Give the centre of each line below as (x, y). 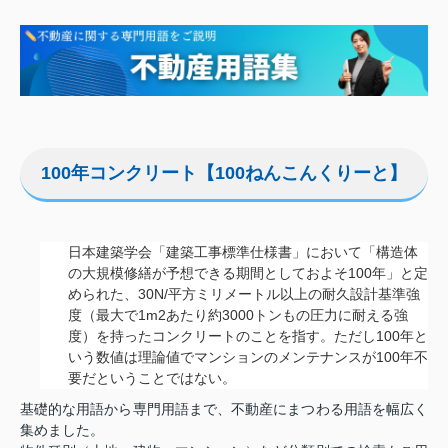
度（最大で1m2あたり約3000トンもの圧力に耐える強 (238, 314)
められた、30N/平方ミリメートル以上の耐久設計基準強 (244, 293)
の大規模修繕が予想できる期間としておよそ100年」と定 (248, 272)
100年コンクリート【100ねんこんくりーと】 (224, 172)
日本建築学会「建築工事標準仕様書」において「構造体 (243, 251)
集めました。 (62, 429)
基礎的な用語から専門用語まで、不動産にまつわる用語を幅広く (224, 408)
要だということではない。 (152, 377)
